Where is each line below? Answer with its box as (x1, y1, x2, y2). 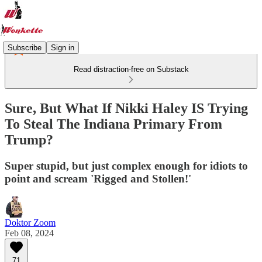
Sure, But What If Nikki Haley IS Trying (5, 100, 248, 116)
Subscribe (8, 43, 42, 52)
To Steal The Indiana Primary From (5, 116, 222, 132)
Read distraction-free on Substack (73, 65, 189, 74)
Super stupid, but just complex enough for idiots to (5, 159, 248, 172)
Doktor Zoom (5, 217, 56, 227)
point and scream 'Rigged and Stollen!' (5, 172, 191, 185)
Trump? (5, 132, 53, 147)
